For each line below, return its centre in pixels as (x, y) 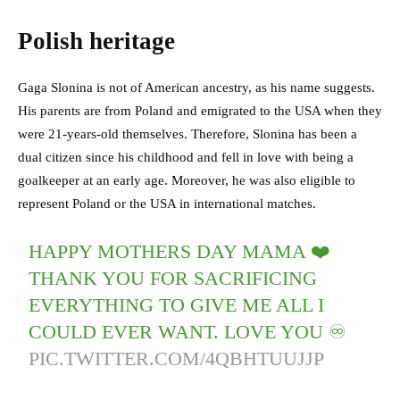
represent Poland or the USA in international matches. (169, 204)
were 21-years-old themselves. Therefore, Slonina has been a (187, 134)
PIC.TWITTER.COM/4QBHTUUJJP (177, 359)
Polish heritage (96, 42)
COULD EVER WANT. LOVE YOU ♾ (188, 332)
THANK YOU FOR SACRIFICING (173, 279)
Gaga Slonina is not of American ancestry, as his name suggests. (196, 88)
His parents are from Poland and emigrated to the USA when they (200, 111)
